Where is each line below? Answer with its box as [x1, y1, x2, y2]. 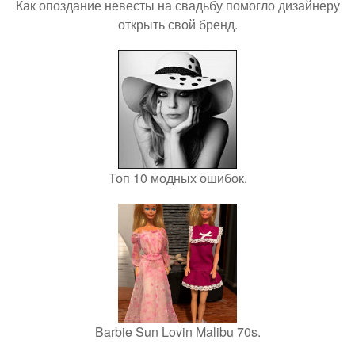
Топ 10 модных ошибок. [108, 169, 247, 188]
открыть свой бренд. [117, 15, 238, 34]
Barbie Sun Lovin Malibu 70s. [94, 323, 261, 342]
